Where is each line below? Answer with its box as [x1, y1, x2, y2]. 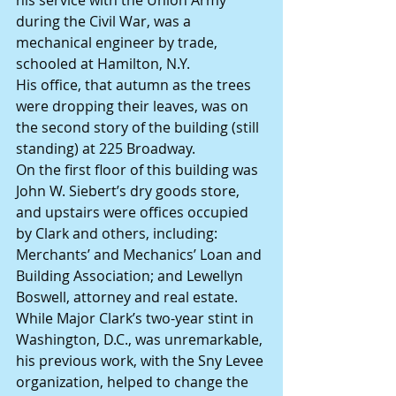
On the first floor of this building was [16, 160, 262, 180]
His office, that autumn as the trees [16, 75, 255, 95]
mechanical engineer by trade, [16, 33, 221, 53]
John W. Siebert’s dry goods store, [16, 181, 243, 202]
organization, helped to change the [16, 372, 252, 392]
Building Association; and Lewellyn [16, 266, 247, 286]
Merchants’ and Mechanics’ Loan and [16, 245, 265, 265]
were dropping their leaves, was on [16, 96, 252, 117]
